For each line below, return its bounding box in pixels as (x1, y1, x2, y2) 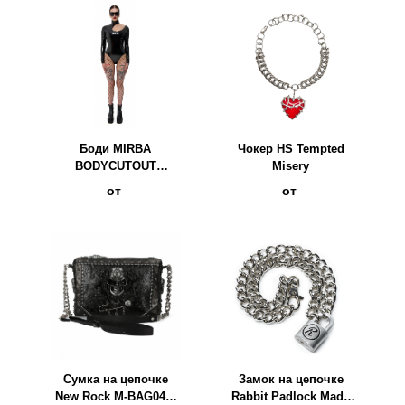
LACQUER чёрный (62, 175, 168, 190)
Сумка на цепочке (62, 372, 168, 386)
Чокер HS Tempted (237, 141, 344, 155)
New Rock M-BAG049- (55, 389, 175, 403)
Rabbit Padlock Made (231, 389, 350, 403)
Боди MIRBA (80, 141, 151, 155)
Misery (272, 158, 309, 173)
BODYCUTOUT (74, 158, 156, 173)
